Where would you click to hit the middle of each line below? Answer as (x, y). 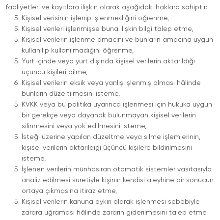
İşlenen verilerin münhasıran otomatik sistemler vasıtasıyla (117, 169)
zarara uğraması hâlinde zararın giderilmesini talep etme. (115, 213)
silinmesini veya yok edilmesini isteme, (84, 126)
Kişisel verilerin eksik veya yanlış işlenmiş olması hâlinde (111, 83)
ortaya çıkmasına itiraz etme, (69, 191)
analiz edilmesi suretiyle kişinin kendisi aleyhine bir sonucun (118, 180)
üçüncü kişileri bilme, (55, 72)
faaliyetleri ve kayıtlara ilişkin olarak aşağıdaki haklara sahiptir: (107, 7)
